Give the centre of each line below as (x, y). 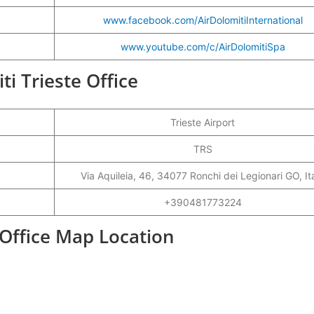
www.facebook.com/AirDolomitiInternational (203, 20)
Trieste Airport (203, 122)
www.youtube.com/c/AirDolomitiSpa (203, 46)
